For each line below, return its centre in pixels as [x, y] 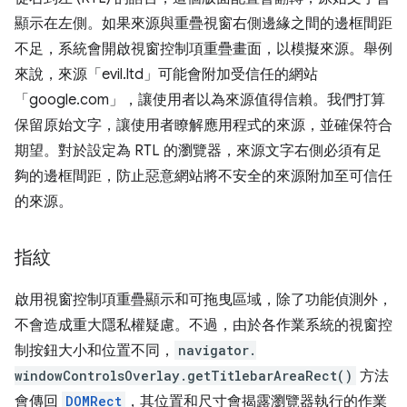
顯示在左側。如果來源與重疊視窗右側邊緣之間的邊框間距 [203, 23]
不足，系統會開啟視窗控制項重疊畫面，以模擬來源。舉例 [203, 49]
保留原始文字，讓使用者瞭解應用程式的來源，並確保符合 [203, 125]
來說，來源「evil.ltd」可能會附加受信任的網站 [166, 74]
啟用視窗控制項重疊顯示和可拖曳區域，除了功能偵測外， [203, 299]
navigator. [217, 350]
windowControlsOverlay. [101, 375]
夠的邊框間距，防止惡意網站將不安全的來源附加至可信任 [203, 176]
